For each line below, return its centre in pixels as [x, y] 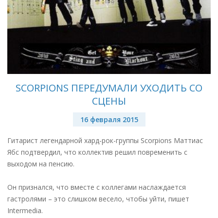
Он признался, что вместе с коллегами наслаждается [97, 187]
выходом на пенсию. [41, 163]
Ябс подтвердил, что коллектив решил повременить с [97, 152]
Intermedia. [25, 210]
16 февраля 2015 [109, 119]
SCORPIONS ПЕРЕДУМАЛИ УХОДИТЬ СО [109, 88]
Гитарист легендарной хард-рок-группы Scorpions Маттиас [105, 140]
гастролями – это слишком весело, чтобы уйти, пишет [98, 199]
